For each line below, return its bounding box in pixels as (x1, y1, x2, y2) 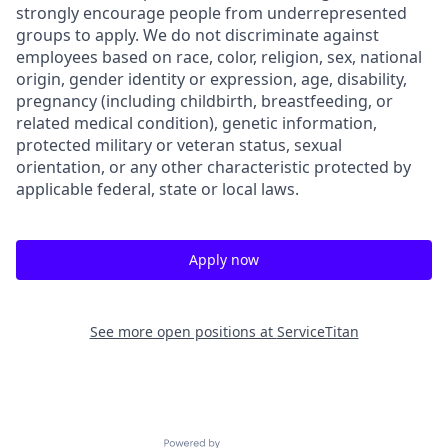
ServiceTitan (276, 322, 359, 341)
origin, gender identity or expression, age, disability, (16, 68, 407, 90)
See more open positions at (89, 322, 277, 341)
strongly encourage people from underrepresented (16, 2, 407, 24)
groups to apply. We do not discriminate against (16, 24, 379, 46)
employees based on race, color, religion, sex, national (16, 46, 422, 68)
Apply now (189, 250, 259, 269)
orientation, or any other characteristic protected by (16, 156, 411, 178)
